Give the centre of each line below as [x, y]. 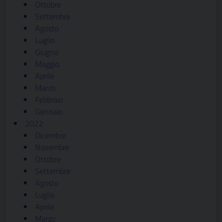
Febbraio [49, 100]
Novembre [52, 147]
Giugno [47, 52]
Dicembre [51, 135]
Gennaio [49, 111]
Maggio [47, 64]
